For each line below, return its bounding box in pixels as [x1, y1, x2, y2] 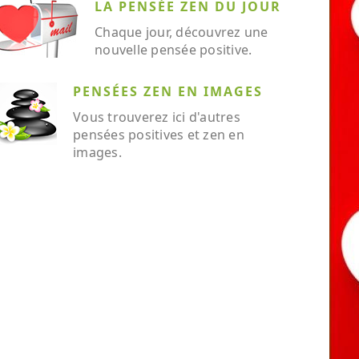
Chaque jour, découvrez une [95, 23, 268, 41]
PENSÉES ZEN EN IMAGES [73, 83, 263, 100]
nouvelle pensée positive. [95, 41, 252, 58]
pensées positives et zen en [73, 126, 244, 143]
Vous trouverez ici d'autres [73, 108, 240, 126]
